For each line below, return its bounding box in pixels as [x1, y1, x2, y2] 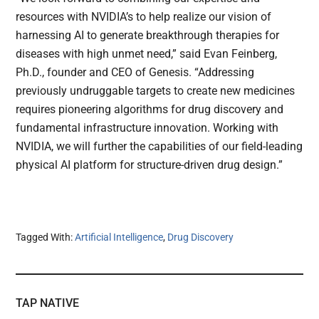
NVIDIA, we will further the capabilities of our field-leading [16, 140, 303, 154]
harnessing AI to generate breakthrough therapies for [16, 28, 280, 43]
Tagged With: [16, 231, 75, 244]
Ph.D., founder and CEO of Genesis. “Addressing [16, 66, 255, 80]
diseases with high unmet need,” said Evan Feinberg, [16, 47, 278, 61]
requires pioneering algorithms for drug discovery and [16, 103, 284, 117]
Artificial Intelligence [75, 231, 164, 244]
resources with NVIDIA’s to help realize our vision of [16, 10, 272, 24]
